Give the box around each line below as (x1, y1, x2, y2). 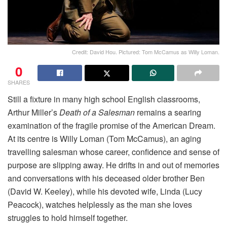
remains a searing (135, 106, 201, 118)
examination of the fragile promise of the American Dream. (8, 119, 215, 131)
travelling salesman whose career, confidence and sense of (8, 145, 219, 158)
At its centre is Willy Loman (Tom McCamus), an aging (8, 132, 201, 144)
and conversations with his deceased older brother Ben (8, 172, 205, 184)
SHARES (8, 78, 30, 86)
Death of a (59, 106, 96, 118)
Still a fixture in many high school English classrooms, (8, 93, 200, 105)
